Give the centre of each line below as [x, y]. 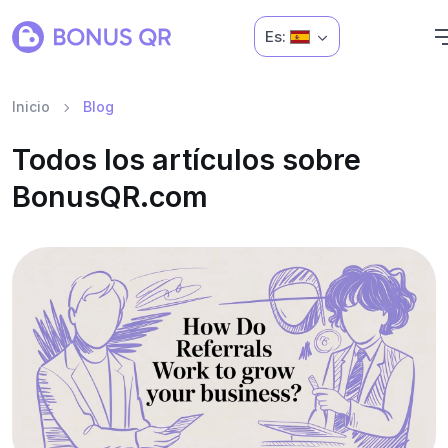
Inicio [31, 106]
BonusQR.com [110, 196]
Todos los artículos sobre [186, 159]
